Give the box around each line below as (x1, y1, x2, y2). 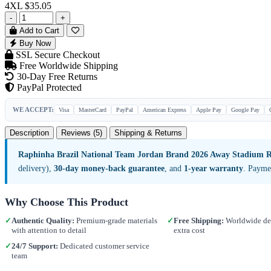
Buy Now (17, 38, 51, 48)
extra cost (173, 225, 205, 235)
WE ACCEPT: (13, 106, 54, 114)
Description (10, 128, 49, 137)
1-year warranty (184, 163, 243, 173)
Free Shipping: (173, 215, 224, 225)
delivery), (18, 163, 54, 173)
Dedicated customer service (58, 241, 149, 250)
